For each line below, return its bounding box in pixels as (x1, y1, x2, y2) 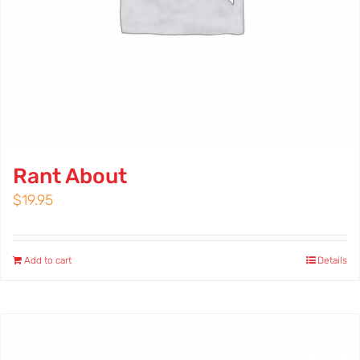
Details (317, 254, 347, 266)
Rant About (13, 162, 127, 189)
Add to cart (24, 254, 72, 266)
